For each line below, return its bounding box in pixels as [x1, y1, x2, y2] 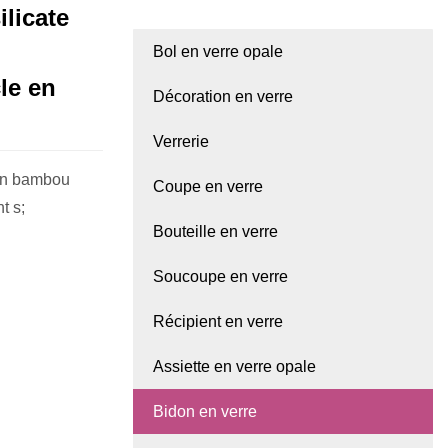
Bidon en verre [153, 403, 257, 421]
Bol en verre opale [153, 43, 283, 61]
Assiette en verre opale [153, 358, 316, 376]
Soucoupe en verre [153, 268, 288, 286]
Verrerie [153, 133, 209, 151]
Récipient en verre [153, 313, 283, 331]
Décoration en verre [153, 88, 293, 106]
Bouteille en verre [153, 223, 278, 241]
